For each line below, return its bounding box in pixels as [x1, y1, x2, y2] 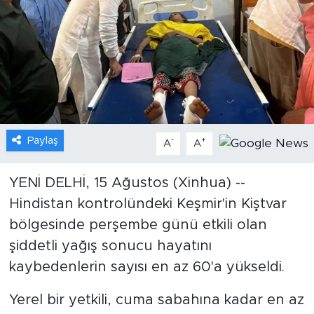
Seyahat [37, 233, 90, 245]
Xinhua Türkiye [37, 198, 129, 210]
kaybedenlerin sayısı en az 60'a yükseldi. [8, 259, 285, 274]
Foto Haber [37, 126, 110, 138]
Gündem [37, 19, 91, 31]
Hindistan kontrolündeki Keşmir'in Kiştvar [8, 196, 287, 211]
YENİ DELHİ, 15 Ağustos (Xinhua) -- [8, 175, 245, 190]
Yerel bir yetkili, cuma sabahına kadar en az [8, 292, 304, 307]
